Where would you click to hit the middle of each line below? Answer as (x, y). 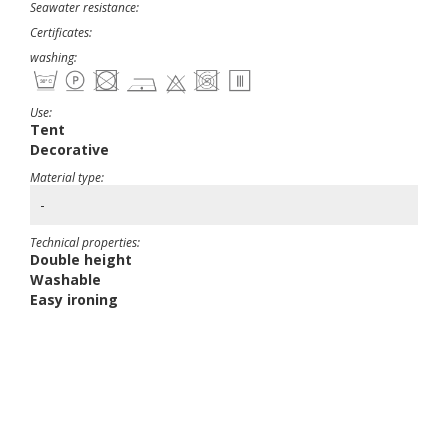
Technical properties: (85, 242)
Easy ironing (74, 299)
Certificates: (61, 32)
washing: (53, 57)
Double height (81, 259)
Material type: (67, 177)
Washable (65, 279)
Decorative (69, 149)
